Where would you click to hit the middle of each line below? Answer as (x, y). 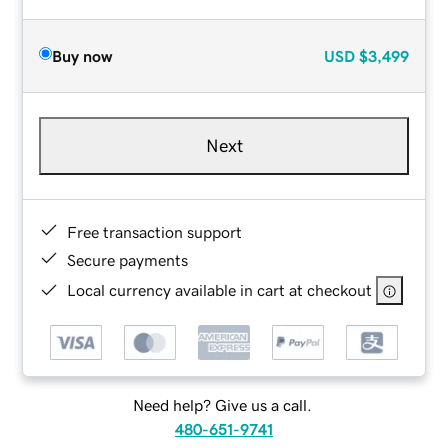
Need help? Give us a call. (222, 405)
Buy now (82, 55)
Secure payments (128, 259)
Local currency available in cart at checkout (220, 289)
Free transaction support (155, 231)
